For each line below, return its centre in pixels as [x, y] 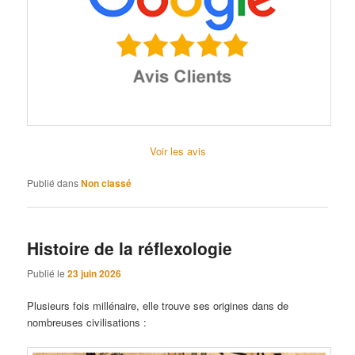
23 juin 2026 [95, 273]
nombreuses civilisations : [87, 322]
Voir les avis [177, 151]
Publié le [48, 273]
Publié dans [53, 183]
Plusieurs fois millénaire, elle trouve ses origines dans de [158, 305]
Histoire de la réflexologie [130, 248]
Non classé [107, 183]
